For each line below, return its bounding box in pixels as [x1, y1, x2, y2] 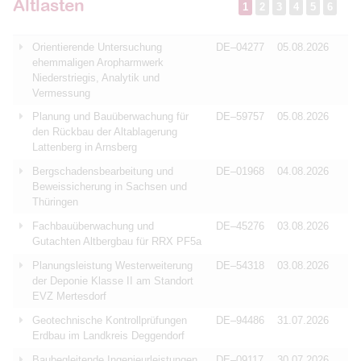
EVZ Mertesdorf [32, 290, 106, 302]
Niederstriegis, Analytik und [32, 72, 160, 84]
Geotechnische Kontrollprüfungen [32, 314, 187, 326]
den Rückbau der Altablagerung [32, 126, 177, 138]
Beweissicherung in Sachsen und [32, 180, 187, 193]
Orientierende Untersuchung [32, 41, 162, 53]
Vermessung [32, 87, 90, 99]
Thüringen [32, 196, 78, 208]
